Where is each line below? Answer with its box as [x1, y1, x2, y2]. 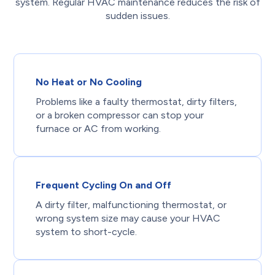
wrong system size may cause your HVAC [36, 212, 221, 224]
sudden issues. [105, 9, 170, 21]
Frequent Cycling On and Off [36, 179, 172, 191]
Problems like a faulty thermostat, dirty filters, [36, 95, 238, 107]
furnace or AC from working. [36, 122, 161, 134]
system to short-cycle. [36, 225, 137, 238]
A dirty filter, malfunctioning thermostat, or [36, 198, 227, 211]
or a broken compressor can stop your [36, 109, 204, 121]
